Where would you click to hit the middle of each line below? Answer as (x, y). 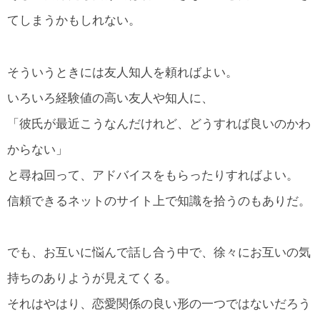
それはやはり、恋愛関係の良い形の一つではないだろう (159, 304)
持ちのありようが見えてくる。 (92, 279)
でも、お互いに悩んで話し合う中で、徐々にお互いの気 (159, 253)
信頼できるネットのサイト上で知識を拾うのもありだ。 (159, 201)
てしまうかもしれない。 (74, 21)
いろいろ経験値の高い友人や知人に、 (110, 98)
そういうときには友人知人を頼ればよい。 (122, 72)
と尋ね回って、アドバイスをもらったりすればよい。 (153, 175)
